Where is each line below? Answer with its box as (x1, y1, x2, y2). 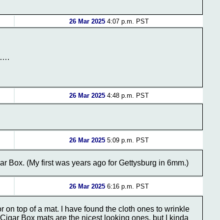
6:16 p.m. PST (105, 183, 149, 190)
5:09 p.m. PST (105, 137, 149, 144)
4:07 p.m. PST (105, 18, 149, 25)
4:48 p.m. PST (105, 92, 149, 99)
